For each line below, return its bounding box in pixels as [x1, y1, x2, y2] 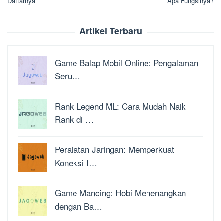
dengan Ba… [55, 200, 102, 213]
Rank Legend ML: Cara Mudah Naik [55, 100, 186, 112]
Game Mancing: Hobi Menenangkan [55, 186, 186, 199]
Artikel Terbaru [79, 24, 142, 37]
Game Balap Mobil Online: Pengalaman [55, 56, 198, 69]
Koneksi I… [55, 156, 97, 169]
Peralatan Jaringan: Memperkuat [55, 143, 174, 156]
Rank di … [55, 113, 94, 126]
